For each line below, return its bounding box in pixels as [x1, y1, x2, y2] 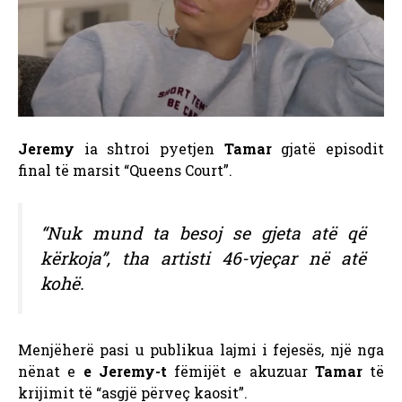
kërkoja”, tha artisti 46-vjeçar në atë [40, 246, 366, 269]
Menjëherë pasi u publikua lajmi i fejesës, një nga [18, 340, 384, 360]
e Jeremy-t [75, 362, 167, 381]
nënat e [18, 362, 76, 381]
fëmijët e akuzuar [166, 362, 308, 381]
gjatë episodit [281, 138, 385, 158]
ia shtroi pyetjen [83, 138, 215, 158]
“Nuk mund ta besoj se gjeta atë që [40, 221, 366, 244]
